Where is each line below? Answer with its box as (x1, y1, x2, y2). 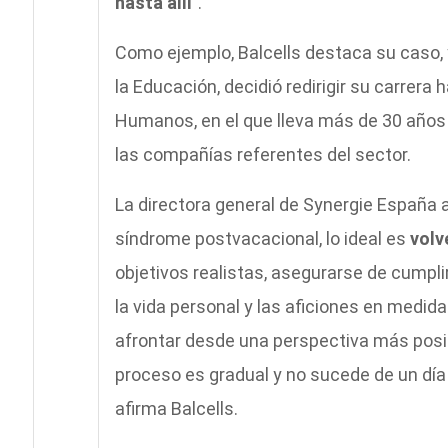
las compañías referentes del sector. (114, 144, 411, 166)
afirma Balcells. (114, 398, 238, 420)
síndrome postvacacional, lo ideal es (114, 228, 410, 250)
